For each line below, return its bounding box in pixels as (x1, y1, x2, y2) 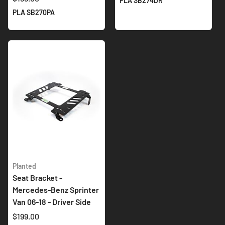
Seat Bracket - (13, 173, 62, 183)
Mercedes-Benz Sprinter (13, 185, 99, 195)
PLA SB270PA (13, 8, 55, 17)
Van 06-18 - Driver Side (13, 197, 91, 207)
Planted (13, 162, 36, 171)
